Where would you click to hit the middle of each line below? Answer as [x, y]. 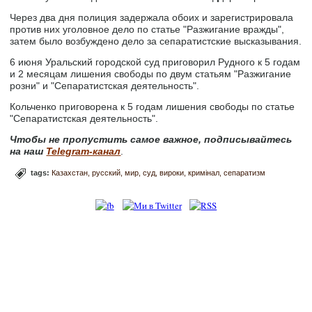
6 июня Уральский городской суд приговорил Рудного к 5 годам [155, 62]
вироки [172, 172]
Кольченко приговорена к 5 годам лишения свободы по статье [153, 107]
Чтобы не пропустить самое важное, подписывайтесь [151, 139]
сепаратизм [245, 172]
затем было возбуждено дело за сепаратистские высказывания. [156, 41]
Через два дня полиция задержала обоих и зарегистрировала [152, 17]
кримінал [204, 172]
